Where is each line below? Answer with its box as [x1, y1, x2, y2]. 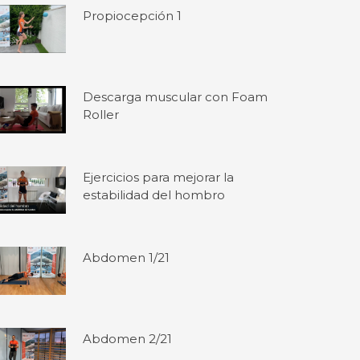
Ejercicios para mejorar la [83, 169, 235, 185]
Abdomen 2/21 [83, 330, 173, 346]
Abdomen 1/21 [83, 250, 170, 266]
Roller [83, 106, 120, 122]
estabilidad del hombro [83, 186, 226, 202]
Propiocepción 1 [83, 8, 182, 24]
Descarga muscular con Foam [83, 88, 268, 104]
